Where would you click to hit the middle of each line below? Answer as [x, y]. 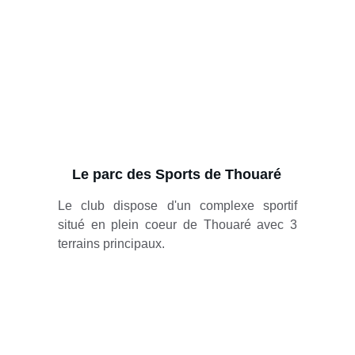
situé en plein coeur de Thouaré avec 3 [177, 225]
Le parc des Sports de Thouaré [176, 174]
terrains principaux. [111, 244]
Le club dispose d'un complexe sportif [177, 206]
